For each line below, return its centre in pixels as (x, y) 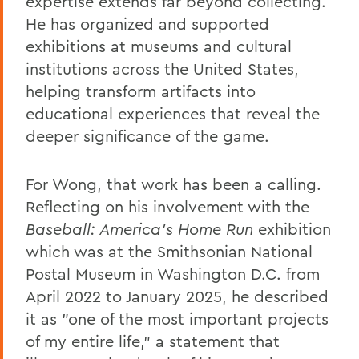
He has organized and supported (147, 23)
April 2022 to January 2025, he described (177, 296)
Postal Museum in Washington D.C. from (173, 273)
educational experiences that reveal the (173, 113)
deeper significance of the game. (147, 135)
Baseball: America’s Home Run (139, 228)
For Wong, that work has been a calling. (173, 184)
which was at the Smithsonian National (169, 251)
